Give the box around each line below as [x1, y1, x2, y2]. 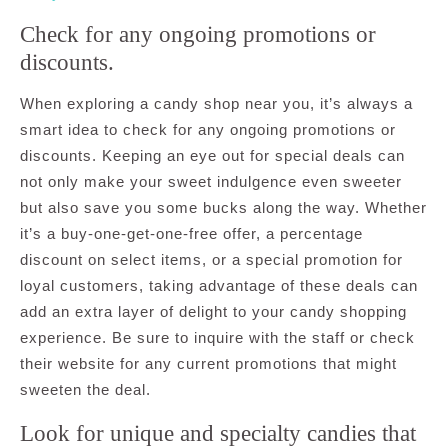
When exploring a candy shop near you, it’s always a [20, 94, 413, 112]
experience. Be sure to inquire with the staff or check [20, 328, 415, 346]
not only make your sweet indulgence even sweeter [20, 172, 402, 190]
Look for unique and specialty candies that [20, 419, 416, 446]
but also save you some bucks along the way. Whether [20, 198, 427, 216]
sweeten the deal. [20, 380, 151, 398]
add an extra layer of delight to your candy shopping [20, 302, 407, 320]
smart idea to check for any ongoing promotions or [20, 120, 396, 138]
